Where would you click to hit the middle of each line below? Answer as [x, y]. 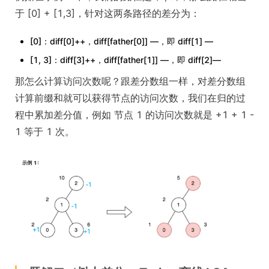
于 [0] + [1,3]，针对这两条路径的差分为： [107, 13]
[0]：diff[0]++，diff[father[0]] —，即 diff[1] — [122, 41]
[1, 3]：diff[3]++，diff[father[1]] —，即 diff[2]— [125, 59]
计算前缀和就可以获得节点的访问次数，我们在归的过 [130, 98]
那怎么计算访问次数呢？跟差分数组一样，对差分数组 [130, 81]
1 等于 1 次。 [45, 131]
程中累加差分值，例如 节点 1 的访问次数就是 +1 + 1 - [134, 114]
